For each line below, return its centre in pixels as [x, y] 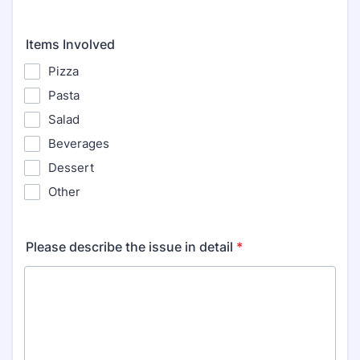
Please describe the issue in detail [129, 247]
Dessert [71, 168]
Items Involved [70, 44]
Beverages [79, 143]
